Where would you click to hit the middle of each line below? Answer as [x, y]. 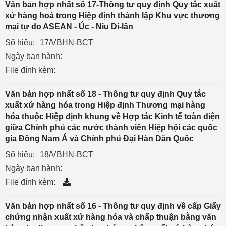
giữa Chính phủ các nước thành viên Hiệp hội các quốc [111, 127]
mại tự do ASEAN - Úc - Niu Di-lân [69, 26]
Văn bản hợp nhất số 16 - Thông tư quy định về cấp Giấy [113, 206]
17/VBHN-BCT [67, 43]
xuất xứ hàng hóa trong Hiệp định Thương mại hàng [105, 105]
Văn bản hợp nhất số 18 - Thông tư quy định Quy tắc [105, 94]
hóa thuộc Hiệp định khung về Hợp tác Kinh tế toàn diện [112, 116]
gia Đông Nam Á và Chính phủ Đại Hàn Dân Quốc [99, 138]
